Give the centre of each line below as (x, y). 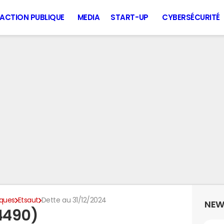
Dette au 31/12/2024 (74, 200)
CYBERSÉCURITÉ (191, 17)
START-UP (129, 17)
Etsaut (28, 200)
